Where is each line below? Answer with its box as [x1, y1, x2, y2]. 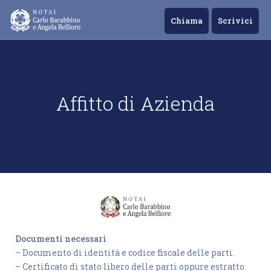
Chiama [171, 15, 203, 26]
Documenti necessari [15, 233, 106, 245]
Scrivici [218, 15, 253, 26]
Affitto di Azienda [56, 90, 215, 116]
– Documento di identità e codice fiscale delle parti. [15, 247, 235, 259]
